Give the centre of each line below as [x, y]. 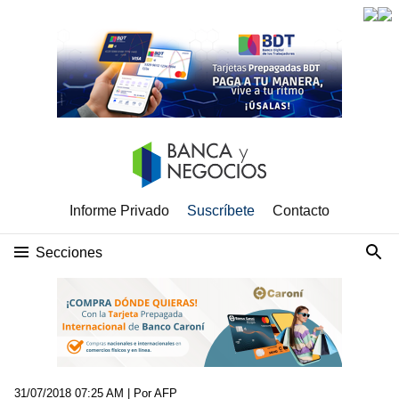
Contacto [301, 211]
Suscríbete [221, 211]
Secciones [69, 252]
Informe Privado [119, 211]
